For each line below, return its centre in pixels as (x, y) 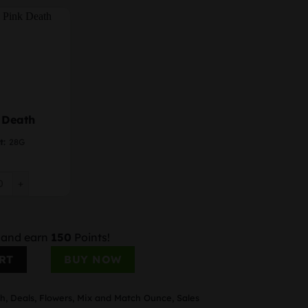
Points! (91, 238)
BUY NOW (93, 260)
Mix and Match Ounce (124, 298)
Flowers (56, 298)
